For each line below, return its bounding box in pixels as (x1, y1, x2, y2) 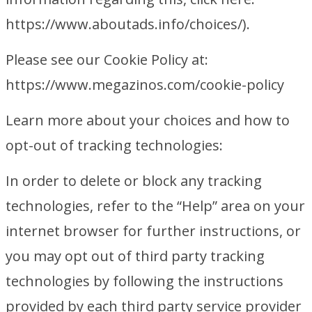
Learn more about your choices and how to (6, 111, 290, 130)
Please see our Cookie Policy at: (6, 50, 208, 69)
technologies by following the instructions (6, 272, 283, 290)
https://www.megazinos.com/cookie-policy (6, 75, 284, 94)
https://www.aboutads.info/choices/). (6, 15, 250, 33)
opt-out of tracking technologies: (6, 136, 223, 155)
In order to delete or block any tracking (6, 171, 262, 190)
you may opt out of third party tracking (6, 247, 265, 265)
